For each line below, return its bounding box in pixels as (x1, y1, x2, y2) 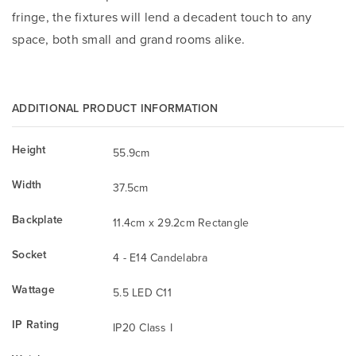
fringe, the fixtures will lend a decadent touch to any (12, 7, 312, 25)
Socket (12, 246, 47, 262)
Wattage (12, 281, 55, 297)
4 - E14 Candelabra (113, 249, 208, 265)
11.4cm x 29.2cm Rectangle (113, 214, 250, 230)
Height (12, 141, 46, 157)
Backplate (12, 211, 64, 227)
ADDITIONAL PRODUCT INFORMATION (12, 99, 219, 116)
